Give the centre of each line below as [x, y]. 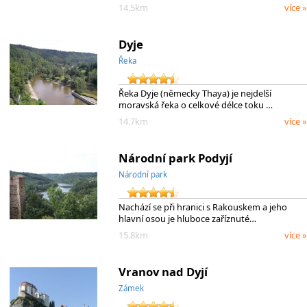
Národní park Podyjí [175, 158]
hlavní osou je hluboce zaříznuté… [187, 218]
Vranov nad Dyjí [163, 271]
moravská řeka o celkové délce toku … [195, 105]
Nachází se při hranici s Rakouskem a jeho [202, 207]
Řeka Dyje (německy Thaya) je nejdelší [195, 93]
